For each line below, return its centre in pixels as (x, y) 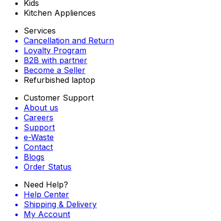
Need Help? (46, 184)
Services (40, 30)
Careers (38, 117)
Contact (38, 147)
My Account (47, 214)
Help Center (46, 194)
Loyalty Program (55, 50)
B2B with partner (55, 60)
